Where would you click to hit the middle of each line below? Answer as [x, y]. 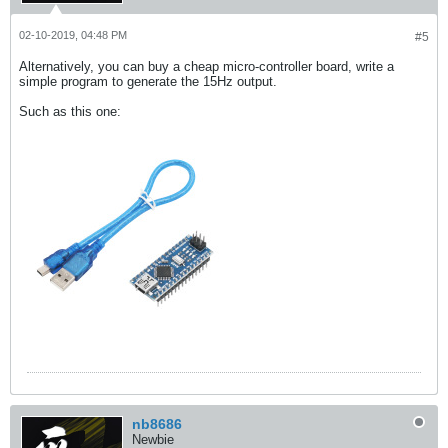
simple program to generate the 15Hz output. [148, 82]
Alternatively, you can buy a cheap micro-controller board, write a [206, 67]
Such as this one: [70, 112]
